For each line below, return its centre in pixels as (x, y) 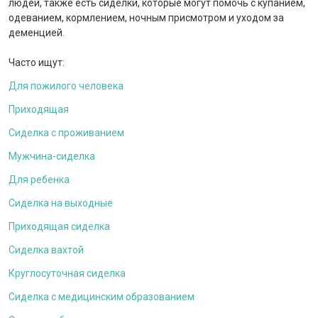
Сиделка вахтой (46, 250)
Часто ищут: (37, 62)
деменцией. (37, 32)
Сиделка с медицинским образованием (102, 296)
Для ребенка (39, 179)
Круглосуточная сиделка (67, 273)
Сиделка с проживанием (66, 132)
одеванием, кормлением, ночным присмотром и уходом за (146, 17)
